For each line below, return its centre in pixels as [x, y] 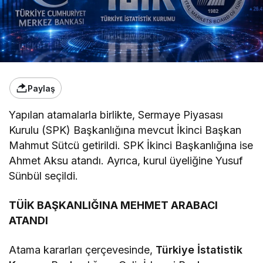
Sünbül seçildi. [44, 176]
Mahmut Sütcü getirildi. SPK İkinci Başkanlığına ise [131, 146]
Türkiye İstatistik [199, 250]
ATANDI [28, 221]
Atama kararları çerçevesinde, [82, 250]
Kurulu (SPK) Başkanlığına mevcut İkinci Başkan [125, 130]
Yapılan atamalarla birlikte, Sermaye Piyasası [116, 115]
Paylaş [41, 88]
